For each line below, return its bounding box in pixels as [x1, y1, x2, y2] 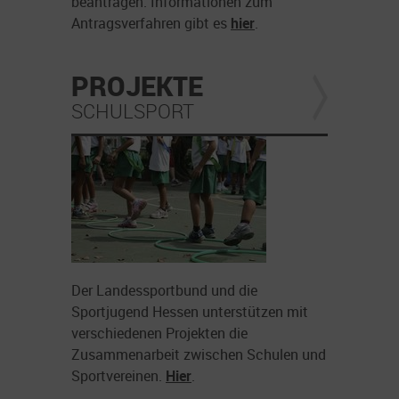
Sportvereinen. [71, 366, 166, 387]
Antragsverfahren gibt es [71, 13, 231, 34]
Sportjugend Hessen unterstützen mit [71, 302, 308, 322]
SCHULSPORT [71, 98, 194, 125]
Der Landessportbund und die [71, 281, 257, 301]
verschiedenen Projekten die [71, 323, 248, 344]
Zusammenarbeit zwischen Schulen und [71, 345, 326, 365]
